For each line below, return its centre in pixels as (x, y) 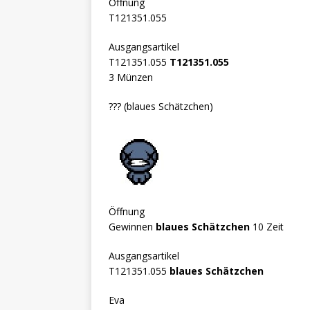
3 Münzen (131, 77)
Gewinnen (132, 226)
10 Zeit (267, 226)
